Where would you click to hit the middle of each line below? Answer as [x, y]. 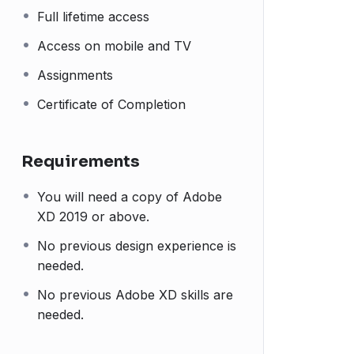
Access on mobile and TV [114, 46]
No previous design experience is [137, 246]
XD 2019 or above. [93, 217]
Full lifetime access [93, 17]
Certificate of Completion [111, 104]
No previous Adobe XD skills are [135, 295]
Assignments [75, 75]
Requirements [81, 162]
